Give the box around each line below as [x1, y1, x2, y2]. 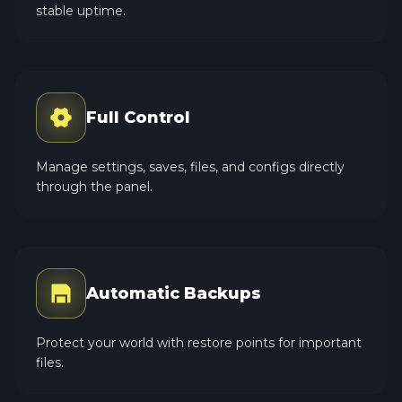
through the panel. [36, 178, 153, 195]
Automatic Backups [86, 283, 261, 303]
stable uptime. [36, 2, 126, 19]
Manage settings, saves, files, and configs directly [36, 158, 345, 175]
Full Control [86, 107, 190, 127]
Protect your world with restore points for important [36, 334, 362, 351]
